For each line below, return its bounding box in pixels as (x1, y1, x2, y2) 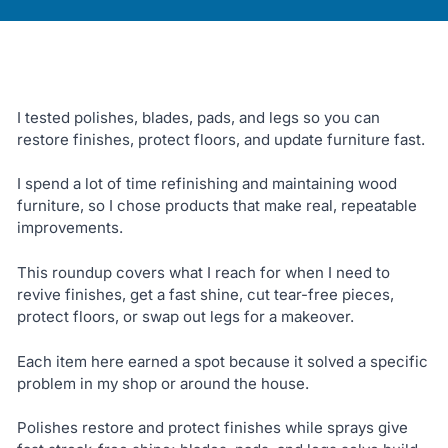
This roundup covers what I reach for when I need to (16, 262, 390, 282)
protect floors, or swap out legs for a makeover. (16, 306, 354, 326)
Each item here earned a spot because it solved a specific (16, 351, 428, 371)
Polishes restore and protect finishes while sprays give (16, 418, 408, 438)
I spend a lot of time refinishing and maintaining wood (16, 174, 397, 194)
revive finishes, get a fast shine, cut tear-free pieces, (16, 284, 394, 304)
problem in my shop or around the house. (16, 373, 309, 393)
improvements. (16, 218, 123, 238)
